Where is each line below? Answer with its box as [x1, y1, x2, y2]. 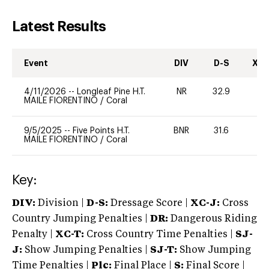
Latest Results [12, 19, 106, 34]
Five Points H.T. [73, 126, 130, 135]
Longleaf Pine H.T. [77, 87, 145, 96]
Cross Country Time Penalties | [86, 229, 235, 240]
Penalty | [12, 229, 55, 240]
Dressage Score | [108, 198, 188, 208]
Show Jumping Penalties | [22, 245, 150, 255]
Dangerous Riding [168, 214, 257, 224]
